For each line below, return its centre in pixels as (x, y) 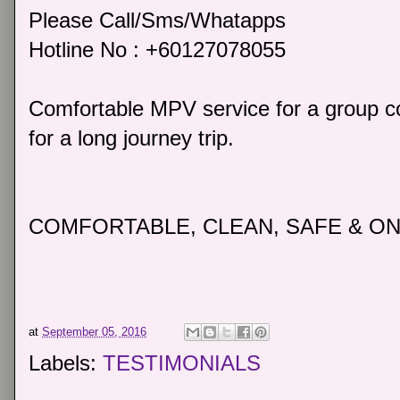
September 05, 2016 (94, 331)
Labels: (66, 363)
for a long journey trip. (131, 138)
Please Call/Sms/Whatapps (157, 21)
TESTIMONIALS (182, 363)
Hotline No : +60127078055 (157, 50)
